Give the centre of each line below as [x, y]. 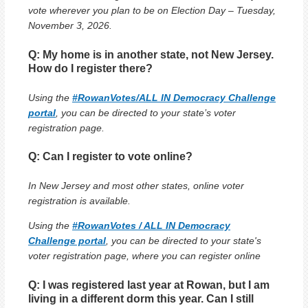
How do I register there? [90, 68]
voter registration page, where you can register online [144, 256]
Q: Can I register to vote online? [110, 157]
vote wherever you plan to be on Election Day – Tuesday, [152, 11]
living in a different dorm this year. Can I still [141, 298]
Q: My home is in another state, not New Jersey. [151, 54]
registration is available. [79, 201]
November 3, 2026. [70, 26]
